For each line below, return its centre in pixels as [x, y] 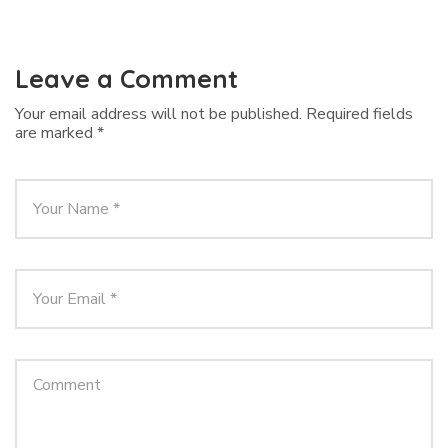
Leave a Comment [126, 78]
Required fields [359, 114]
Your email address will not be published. [158, 114]
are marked [56, 133]
